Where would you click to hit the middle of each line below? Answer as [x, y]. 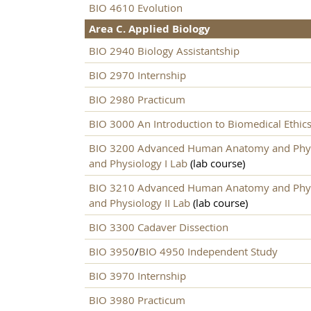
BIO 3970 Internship [137, 276]
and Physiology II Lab [140, 203]
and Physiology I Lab [138, 163]
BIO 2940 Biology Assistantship [164, 51]
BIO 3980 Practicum [137, 300]
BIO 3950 [112, 252]
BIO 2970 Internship [137, 75]
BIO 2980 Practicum [137, 100]
